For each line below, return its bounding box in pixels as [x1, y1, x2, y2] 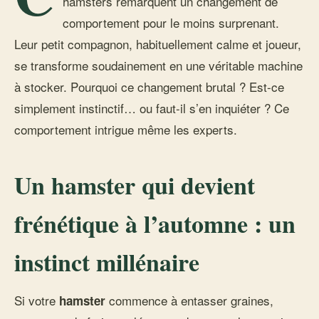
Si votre [14, 291, 59, 309]
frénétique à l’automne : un [14, 206, 296, 241]
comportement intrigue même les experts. [14, 120, 237, 138]
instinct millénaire [14, 244, 199, 280]
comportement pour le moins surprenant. [63, 14, 279, 31]
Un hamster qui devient [14, 167, 255, 203]
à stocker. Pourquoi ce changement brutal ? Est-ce [14, 78, 284, 95]
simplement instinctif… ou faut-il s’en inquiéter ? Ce [14, 99, 289, 117]
